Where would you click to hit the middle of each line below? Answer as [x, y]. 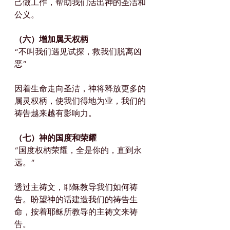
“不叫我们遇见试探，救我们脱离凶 [78, 52]
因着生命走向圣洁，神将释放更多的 [80, 89]
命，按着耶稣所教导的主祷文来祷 [76, 212]
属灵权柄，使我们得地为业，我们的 [80, 101]
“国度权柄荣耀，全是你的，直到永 [78, 150]
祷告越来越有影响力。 [55, 113]
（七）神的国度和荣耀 [55, 138]
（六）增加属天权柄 [51, 40]
